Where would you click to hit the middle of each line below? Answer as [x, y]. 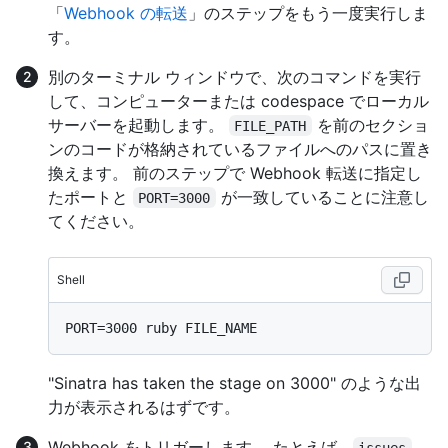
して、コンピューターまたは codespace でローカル [238, 100]
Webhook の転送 [126, 12]
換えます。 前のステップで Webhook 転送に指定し [235, 172]
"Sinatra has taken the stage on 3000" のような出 [234, 382]
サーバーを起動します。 [138, 124]
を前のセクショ [370, 124]
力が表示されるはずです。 [144, 406]
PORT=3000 [174, 197]
